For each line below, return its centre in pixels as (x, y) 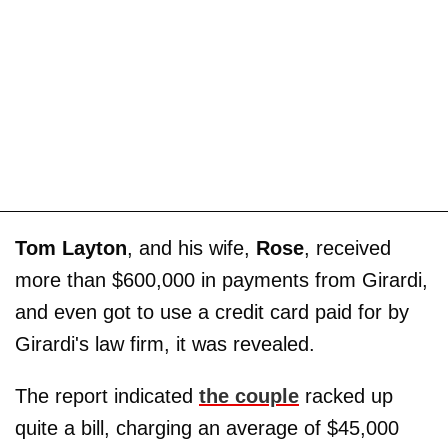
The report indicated (107, 396)
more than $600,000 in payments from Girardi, (221, 280)
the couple (249, 396)
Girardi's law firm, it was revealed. (165, 344)
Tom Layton (71, 248)
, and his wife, (191, 248)
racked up (346, 396)
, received (347, 248)
